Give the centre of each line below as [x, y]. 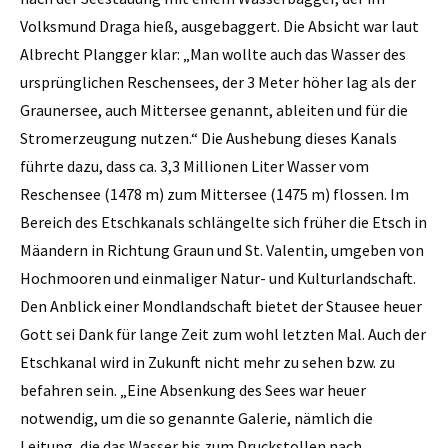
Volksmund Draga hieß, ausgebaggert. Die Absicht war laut [219, 25]
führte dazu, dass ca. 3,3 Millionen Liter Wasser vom [194, 165]
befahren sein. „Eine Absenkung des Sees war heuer [193, 389]
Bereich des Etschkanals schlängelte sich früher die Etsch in [223, 221]
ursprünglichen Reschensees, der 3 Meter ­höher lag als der [218, 81]
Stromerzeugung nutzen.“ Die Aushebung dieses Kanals [208, 137]
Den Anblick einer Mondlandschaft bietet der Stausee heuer [221, 305]
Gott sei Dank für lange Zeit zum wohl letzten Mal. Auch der [223, 333]
